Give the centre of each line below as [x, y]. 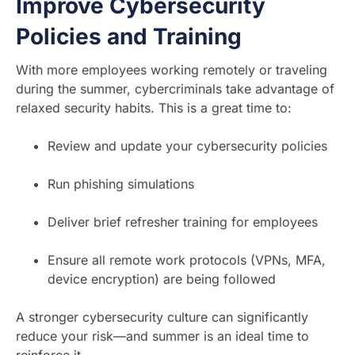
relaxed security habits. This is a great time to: [154, 108]
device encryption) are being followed [162, 279]
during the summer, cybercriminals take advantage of [175, 89]
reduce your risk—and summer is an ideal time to [162, 336]
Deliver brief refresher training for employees [183, 222]
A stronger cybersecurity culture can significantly [162, 317]
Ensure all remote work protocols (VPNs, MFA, [187, 260]
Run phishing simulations [121, 184]
